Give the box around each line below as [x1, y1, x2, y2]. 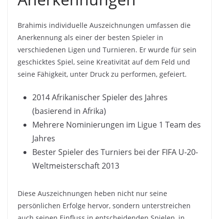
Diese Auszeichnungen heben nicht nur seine [18, 188, 167, 198]
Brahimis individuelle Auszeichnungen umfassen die [18, 20, 191, 30]
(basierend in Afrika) [32, 105, 106, 116]
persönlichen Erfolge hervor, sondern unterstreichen [18, 200, 191, 210]
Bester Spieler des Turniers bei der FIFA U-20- [32, 146, 198, 157]
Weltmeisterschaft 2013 [32, 160, 119, 171]
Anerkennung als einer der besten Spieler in [18, 32, 163, 42]
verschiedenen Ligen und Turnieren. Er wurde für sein [18, 44, 197, 54]
